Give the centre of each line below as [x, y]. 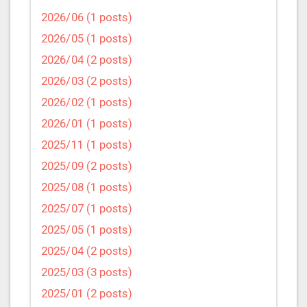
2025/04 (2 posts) [87, 250]
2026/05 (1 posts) [87, 38]
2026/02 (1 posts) [87, 102]
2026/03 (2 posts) [87, 81]
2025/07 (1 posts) [87, 208]
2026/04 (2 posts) [87, 59]
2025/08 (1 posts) [87, 187]
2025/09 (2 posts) [87, 165]
